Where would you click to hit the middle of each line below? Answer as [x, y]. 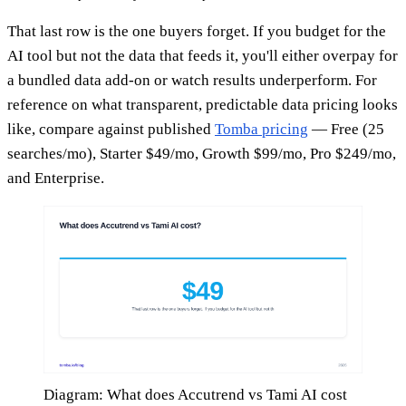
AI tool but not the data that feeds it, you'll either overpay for [203, 56]
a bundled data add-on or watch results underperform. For [192, 81]
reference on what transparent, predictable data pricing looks [203, 105]
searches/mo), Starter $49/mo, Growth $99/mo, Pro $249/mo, [202, 154]
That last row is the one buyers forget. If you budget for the [197, 32]
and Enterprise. [56, 179]
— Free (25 [346, 130]
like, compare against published [111, 130]
